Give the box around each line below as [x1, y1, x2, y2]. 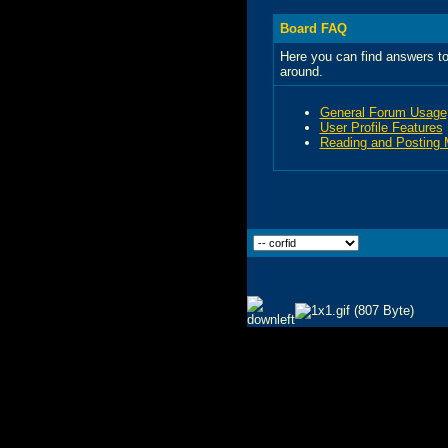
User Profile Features [319, 119, 443, 135]
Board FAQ [279, 20, 347, 36]
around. [279, 63, 323, 79]
